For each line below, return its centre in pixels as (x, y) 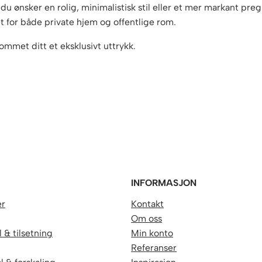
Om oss (147, 219)
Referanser (154, 248)
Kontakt (148, 204)
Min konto (152, 233)
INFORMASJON (164, 183)
